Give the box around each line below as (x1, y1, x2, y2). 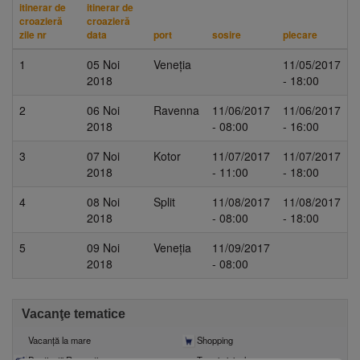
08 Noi (87, 194, 120, 210)
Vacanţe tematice (21, 307, 125, 321)
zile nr (19, 27, 47, 42)
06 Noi (87, 102, 120, 118)
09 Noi (87, 239, 120, 256)
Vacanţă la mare (27, 333, 91, 346)
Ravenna (153, 102, 199, 118)
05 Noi (87, 56, 120, 72)
